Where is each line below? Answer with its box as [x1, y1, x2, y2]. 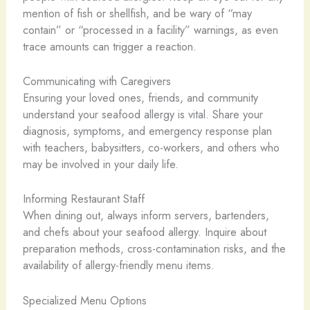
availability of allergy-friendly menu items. [22, 257, 215, 274]
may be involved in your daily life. [22, 156, 179, 173]
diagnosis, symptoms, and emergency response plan [22, 122, 272, 140]
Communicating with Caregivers [22, 73, 171, 90]
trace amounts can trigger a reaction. [22, 37, 197, 55]
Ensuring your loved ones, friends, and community [22, 89, 258, 107]
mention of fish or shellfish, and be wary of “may [22, 4, 252, 21]
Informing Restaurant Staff [22, 190, 145, 208]
